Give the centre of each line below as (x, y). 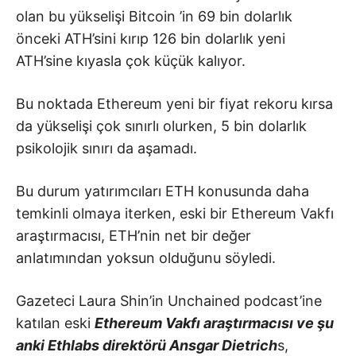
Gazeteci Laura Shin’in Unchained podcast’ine (169, 300)
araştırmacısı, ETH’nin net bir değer (133, 235)
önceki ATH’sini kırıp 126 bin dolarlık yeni (151, 38)
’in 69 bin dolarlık (234, 16)
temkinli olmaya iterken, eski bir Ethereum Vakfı (175, 213)
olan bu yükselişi (72, 16)
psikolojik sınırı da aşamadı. (106, 148)
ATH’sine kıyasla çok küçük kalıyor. (131, 60)
